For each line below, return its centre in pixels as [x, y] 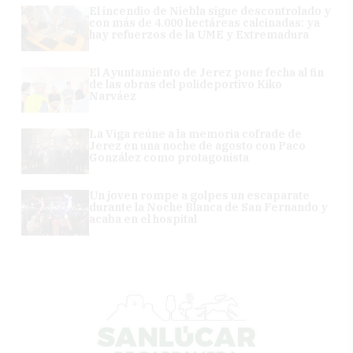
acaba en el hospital [143, 219]
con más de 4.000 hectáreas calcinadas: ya [205, 22]
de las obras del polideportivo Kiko [186, 84]
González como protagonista [169, 157]
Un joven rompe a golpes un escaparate [200, 195]
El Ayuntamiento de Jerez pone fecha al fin [207, 72]
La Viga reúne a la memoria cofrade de [196, 134]
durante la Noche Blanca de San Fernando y [209, 207]
